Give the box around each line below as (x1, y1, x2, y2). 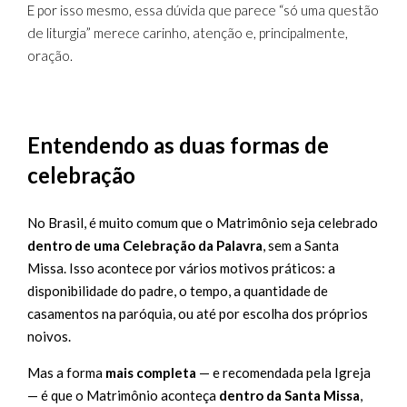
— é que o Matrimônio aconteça (27, 387, 219, 403)
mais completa (105, 364, 196, 381)
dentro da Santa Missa (219, 387, 360, 403)
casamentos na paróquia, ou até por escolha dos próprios (27, 305, 368, 322)
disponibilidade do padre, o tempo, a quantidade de (27, 283, 328, 299)
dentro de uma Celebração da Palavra (27, 237, 263, 253)
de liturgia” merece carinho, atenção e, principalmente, (27, 25, 348, 41)
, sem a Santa (263, 237, 339, 253)
